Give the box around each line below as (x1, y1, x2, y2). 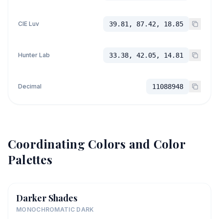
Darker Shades (16, 192, 77, 204)
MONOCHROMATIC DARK (16, 206, 94, 213)
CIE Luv (18, 20, 39, 27)
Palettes (8, 152, 52, 167)
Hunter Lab (18, 51, 50, 59)
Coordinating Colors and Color (8, 136, 185, 152)
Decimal (18, 83, 42, 90)
